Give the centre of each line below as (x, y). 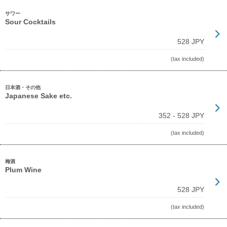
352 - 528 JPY (182, 116)
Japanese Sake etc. (39, 96)
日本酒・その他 (23, 87)
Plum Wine (23, 170)
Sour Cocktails (30, 22)
